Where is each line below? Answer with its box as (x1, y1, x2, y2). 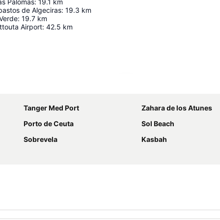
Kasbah (141, 135, 167, 143)
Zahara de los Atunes (141, 104, 212, 112)
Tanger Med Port (24, 104, 79, 112)
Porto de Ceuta (24, 119, 74, 128)
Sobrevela (24, 135, 57, 143)
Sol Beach (141, 119, 174, 128)
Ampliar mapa (132, 82, 176, 91)
